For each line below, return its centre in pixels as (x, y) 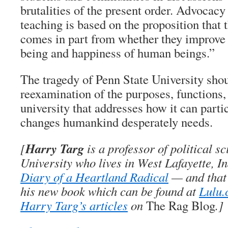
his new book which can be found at (110, 191)
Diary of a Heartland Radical (94, 177)
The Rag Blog (181, 205)
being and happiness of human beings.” (118, 53)
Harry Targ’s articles (74, 205)
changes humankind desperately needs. (117, 122)
